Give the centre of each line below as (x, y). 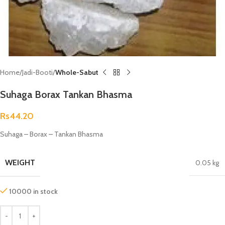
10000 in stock (34, 191)
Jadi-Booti (37, 72)
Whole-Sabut (77, 72)
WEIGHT (20, 162)
